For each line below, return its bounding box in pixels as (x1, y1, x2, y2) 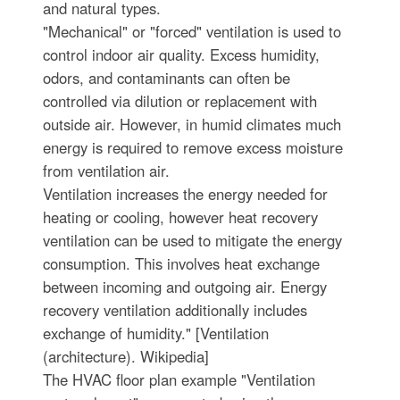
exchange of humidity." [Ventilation (42, 322, 269, 344)
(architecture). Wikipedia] (42, 346, 209, 367)
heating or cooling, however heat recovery (42, 206, 318, 228)
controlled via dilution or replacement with (42, 90, 317, 112)
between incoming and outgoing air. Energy (42, 276, 327, 297)
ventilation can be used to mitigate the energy (42, 229, 342, 251)
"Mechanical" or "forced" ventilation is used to (42, 21, 341, 42)
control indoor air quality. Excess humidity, (42, 44, 320, 65)
